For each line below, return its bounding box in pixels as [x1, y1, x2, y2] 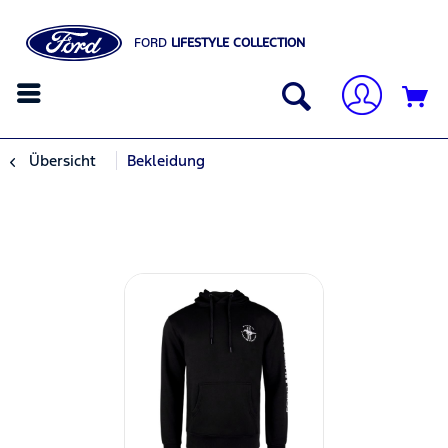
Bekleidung [127, 151, 205, 171]
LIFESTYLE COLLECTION [167, 35, 306, 51]
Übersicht [29, 151, 96, 171]
